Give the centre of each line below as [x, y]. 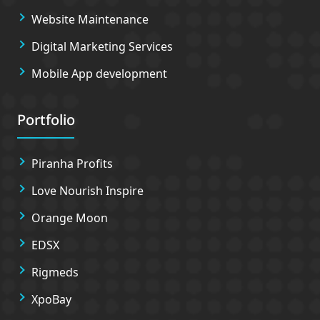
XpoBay [51, 299]
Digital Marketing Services [102, 46]
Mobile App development [99, 74]
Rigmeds [55, 272]
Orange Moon [70, 218]
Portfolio [46, 120]
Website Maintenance [90, 19]
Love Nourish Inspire [87, 191]
